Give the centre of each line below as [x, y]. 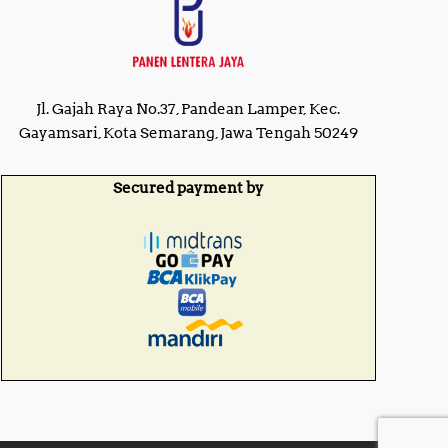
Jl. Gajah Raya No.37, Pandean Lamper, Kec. [188, 109]
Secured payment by [188, 188]
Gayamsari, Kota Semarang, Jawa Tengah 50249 [188, 133]
